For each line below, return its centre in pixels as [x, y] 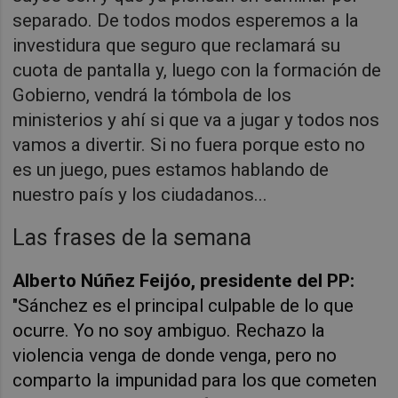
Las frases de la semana [132, 237]
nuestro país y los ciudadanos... [140, 195]
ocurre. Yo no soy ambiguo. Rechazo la [169, 330]
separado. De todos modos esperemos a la [186, 20]
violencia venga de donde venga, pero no [175, 355]
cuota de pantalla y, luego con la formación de [197, 70]
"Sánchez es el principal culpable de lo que [183, 305]
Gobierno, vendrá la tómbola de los [152, 95]
